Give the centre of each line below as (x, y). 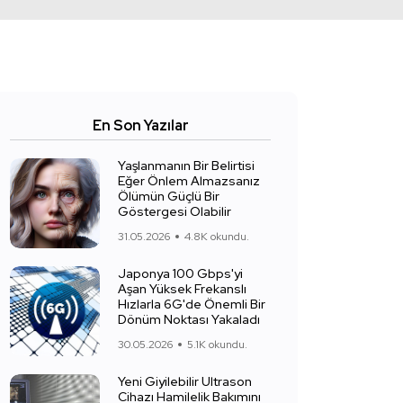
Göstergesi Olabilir (175, 211)
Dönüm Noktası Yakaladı (189, 319)
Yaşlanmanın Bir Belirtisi (186, 166)
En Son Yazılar (140, 125)
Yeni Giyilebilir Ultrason (185, 381)
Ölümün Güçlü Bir (169, 196)
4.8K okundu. (217, 237)
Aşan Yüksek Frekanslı (182, 289)
